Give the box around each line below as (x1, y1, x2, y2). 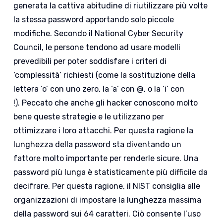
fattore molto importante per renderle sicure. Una (13, 154, 199, 164)
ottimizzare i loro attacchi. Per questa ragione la (13, 126, 194, 136)
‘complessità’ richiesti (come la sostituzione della (13, 70, 196, 80)
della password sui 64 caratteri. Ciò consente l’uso (13, 209, 201, 219)
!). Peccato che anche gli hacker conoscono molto (13, 98, 198, 108)
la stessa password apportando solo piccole (13, 15, 174, 25)
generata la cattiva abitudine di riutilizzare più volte (13, 1, 208, 11)
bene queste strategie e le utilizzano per (13, 112, 165, 122)
